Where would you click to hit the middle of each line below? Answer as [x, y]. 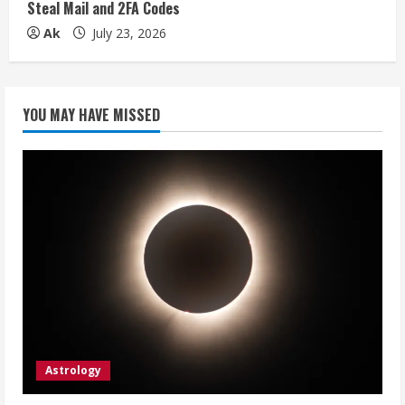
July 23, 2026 [127, 33]
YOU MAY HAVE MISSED [91, 114]
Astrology [73, 370]
